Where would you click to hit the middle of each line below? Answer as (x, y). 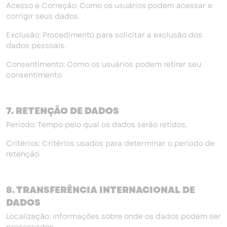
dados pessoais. (36, 46)
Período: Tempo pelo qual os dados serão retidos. (97, 125)
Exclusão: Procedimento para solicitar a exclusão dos (104, 35)
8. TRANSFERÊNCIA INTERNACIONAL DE (101, 190)
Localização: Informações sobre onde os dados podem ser (113, 216)
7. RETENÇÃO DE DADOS (63, 111)
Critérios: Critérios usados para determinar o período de (110, 143)
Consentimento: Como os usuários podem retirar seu (104, 64)
